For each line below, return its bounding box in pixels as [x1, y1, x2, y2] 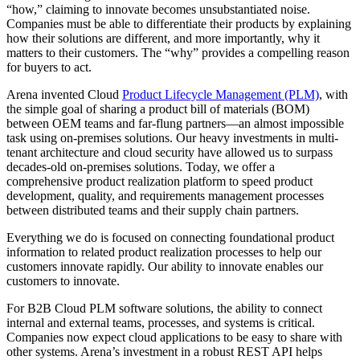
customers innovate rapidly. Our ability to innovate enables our [6, 259, 323, 273]
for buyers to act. [6, 59, 92, 74]
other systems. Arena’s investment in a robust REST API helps [6, 344, 322, 358]
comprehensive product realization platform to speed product [6, 174, 313, 188]
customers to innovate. [6, 273, 120, 288]
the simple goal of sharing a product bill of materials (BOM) [6, 101, 309, 116]
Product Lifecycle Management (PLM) [122, 87, 319, 101]
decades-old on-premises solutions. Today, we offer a [6, 159, 275, 174]
